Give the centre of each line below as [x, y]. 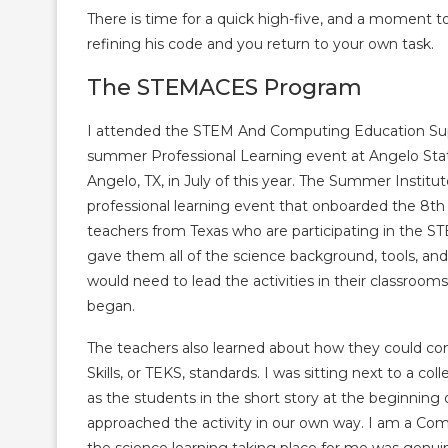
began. [111, 306]
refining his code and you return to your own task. [260, 44]
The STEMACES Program [224, 87]
